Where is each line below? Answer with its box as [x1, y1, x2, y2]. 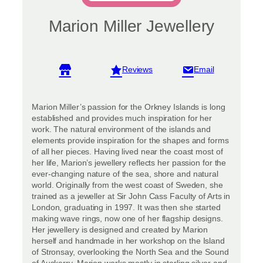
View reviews [130, 69, 178, 79]
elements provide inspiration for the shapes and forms [32, 135, 229, 145]
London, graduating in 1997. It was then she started [32, 202, 221, 212]
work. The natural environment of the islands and [32, 124, 211, 134]
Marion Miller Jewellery [48, 16, 215, 35]
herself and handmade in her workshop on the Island [32, 235, 225, 245]
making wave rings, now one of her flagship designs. [32, 213, 223, 223]
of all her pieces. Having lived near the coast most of [32, 146, 223, 156]
